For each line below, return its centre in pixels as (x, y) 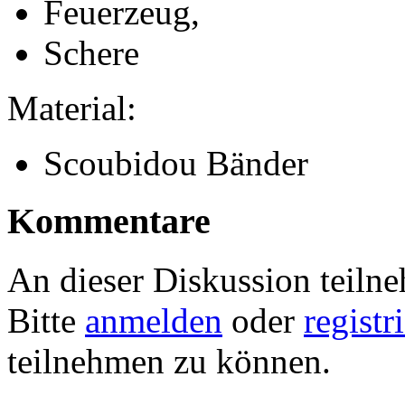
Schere (91, 52)
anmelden (154, 321)
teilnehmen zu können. (169, 362)
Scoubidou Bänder (176, 163)
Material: (72, 108)
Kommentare (109, 221)
